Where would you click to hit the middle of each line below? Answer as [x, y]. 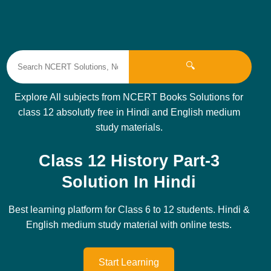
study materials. [129, 127]
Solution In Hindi [129, 182]
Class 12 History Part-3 [129, 161]
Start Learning [129, 262]
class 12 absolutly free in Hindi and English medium [129, 112]
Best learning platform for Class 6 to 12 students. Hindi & [129, 210]
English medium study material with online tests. [129, 225]
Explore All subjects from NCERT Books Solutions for [129, 97]
